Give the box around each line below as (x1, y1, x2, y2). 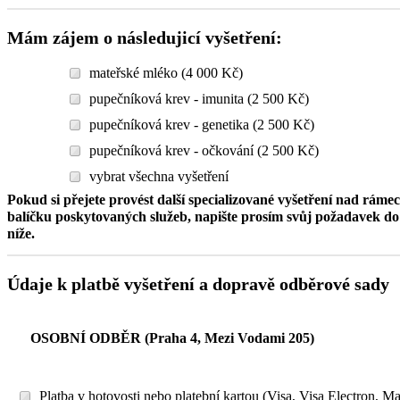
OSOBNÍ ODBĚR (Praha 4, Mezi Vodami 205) (30, 330, 314, 346)
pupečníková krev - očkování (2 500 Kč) (89, 143, 319, 159)
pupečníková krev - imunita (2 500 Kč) (89, 91, 309, 107)
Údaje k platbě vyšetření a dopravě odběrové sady (7, 274, 389, 295)
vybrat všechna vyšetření (89, 169, 229, 185)
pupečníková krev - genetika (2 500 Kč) (89, 117, 314, 133)
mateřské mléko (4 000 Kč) (89, 65, 243, 81)
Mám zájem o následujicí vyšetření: (7, 28, 282, 48)
